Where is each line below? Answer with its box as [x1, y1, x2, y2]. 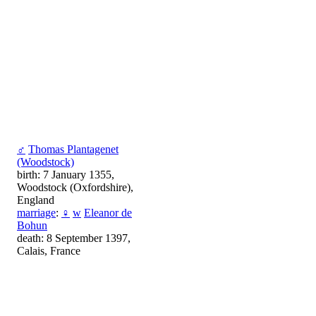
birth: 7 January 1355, [17, 169, 114, 181]
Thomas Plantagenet [28, 143, 119, 156]
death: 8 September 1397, [17, 232, 130, 245]
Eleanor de [84, 207, 132, 219]
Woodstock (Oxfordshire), [17, 181, 133, 194]
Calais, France [17, 245, 80, 257]
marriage [17, 207, 56, 219]
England [17, 194, 54, 207]
